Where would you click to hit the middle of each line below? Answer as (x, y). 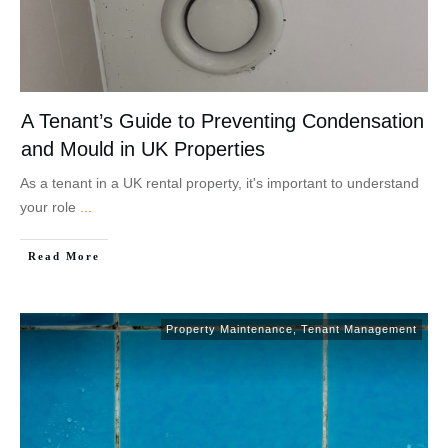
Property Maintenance (229, 329)
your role (50, 207)
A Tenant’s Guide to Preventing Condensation (222, 121)
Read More (64, 256)
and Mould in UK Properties (143, 149)
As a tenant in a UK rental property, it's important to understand (219, 183)
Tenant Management (359, 329)
